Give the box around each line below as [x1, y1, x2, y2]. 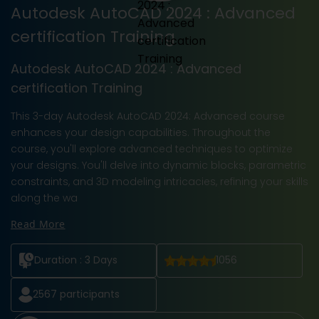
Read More [11, 216, 66, 231]
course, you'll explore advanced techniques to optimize [11, 141, 293, 156]
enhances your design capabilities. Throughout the [11, 125, 271, 140]
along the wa [11, 190, 78, 205]
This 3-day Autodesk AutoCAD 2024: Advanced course [11, 108, 285, 123]
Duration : [34, 253, 85, 268]
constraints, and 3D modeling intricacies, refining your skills [11, 174, 308, 189]
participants [57, 287, 120, 302]
